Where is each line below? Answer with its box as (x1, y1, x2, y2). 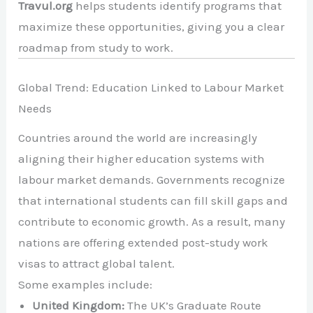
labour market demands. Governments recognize (18, 172, 286, 187)
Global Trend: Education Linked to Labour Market (18, 80, 284, 94)
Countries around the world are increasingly (18, 130, 258, 145)
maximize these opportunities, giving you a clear (18, 20, 285, 34)
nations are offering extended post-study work (18, 235, 269, 249)
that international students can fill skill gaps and (18, 193, 289, 208)
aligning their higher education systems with (18, 151, 265, 166)
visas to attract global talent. (18, 256, 175, 270)
